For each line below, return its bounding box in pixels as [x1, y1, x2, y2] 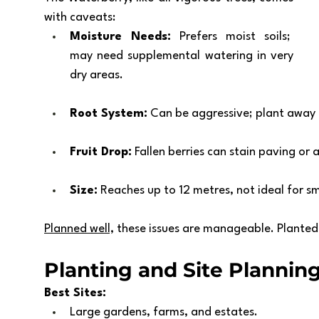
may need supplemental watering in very [70, 50, 293, 62]
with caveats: [44, 11, 115, 23]
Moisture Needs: [70, 31, 171, 43]
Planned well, [44, 223, 114, 235]
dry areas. [70, 69, 123, 81]
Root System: [70, 108, 147, 120]
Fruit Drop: [70, 146, 132, 158]
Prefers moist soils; [171, 31, 293, 43]
